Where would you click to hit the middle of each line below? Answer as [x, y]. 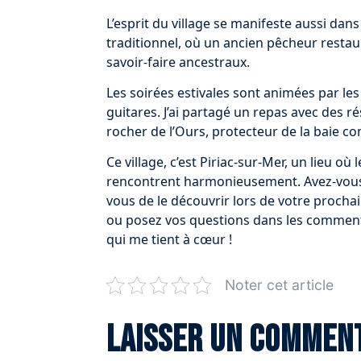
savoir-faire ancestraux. [178, 62]
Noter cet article [279, 285]
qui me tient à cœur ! [169, 240]
